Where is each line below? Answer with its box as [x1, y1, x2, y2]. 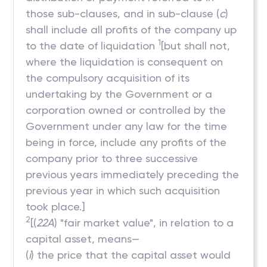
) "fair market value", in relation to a [54, 216, 234, 229]
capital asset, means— [26, 232, 140, 245]
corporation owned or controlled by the [26, 104, 226, 116]
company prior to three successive [26, 152, 198, 164]
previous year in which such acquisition [26, 184, 221, 197]
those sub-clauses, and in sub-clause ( [26, 7, 220, 20]
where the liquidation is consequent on [26, 55, 223, 68]
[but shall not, [161, 39, 231, 52]
